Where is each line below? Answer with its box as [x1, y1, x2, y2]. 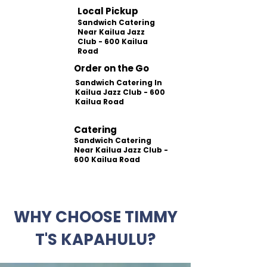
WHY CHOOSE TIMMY [13, 206, 178, 228]
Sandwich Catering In [75, 77, 162, 88]
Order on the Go [74, 62, 149, 74]
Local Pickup [77, 5, 138, 17]
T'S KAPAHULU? [35, 229, 156, 250]
